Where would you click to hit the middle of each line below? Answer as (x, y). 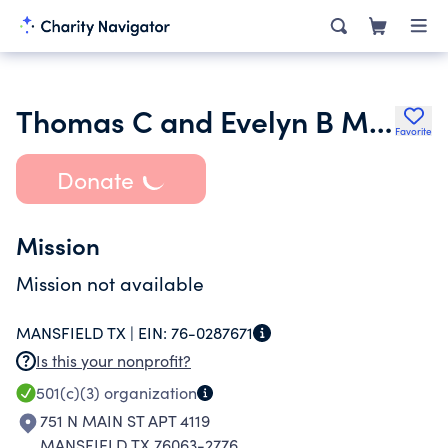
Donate (95, 179)
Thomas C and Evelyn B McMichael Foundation (380, 120)
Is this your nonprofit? (113, 360)
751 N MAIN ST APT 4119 (125, 420)
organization (148, 392)
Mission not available (110, 283)
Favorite (413, 131)
